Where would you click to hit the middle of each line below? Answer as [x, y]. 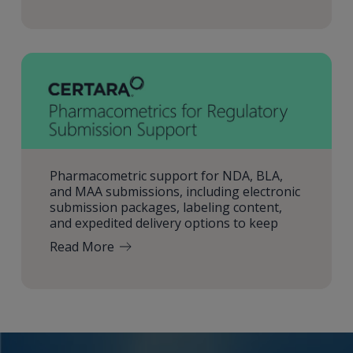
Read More [82, 246]
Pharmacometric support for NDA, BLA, [166, 175]
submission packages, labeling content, [165, 207]
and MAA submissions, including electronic [175, 191]
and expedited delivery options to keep [163, 223]
